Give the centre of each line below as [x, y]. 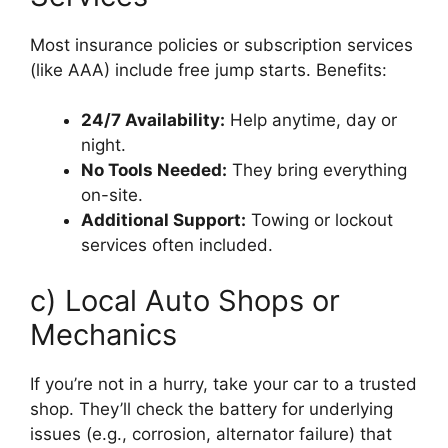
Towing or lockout [319, 220]
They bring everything [317, 170]
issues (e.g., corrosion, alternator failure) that [211, 433]
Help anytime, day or [311, 120]
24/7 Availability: [153, 120]
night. [103, 145]
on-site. [112, 195]
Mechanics [103, 334]
